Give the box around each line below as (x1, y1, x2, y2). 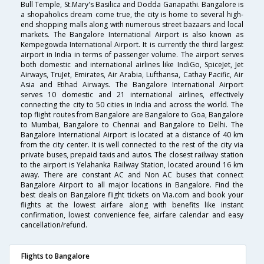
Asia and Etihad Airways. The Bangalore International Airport (21, 80, 243, 90)
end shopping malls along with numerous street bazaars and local (21, 19, 243, 30)
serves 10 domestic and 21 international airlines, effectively (21, 90, 243, 100)
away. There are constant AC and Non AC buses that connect (21, 170, 243, 180)
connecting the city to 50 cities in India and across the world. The (21, 100, 243, 110)
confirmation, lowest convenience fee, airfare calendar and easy (21, 210, 243, 220)
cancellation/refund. (21, 220, 87, 230)
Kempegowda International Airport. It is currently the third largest (21, 39, 243, 50)
